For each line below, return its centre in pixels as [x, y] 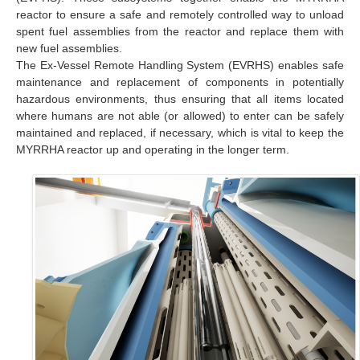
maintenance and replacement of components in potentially [180, 82]
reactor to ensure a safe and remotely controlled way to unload [180, 15]
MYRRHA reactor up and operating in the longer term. [153, 150]
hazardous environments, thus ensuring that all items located [180, 99]
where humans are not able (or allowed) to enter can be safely [180, 116]
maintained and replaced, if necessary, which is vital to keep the [180, 133]
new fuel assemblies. [69, 49]
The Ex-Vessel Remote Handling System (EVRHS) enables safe [180, 65]
